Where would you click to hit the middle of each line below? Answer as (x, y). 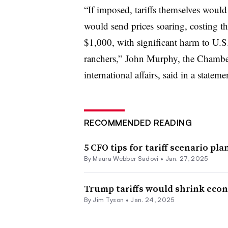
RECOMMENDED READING (138, 122)
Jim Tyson (108, 199)
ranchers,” (104, 58)
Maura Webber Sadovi (126, 158)
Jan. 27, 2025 (187, 158)
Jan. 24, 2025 (152, 199)
